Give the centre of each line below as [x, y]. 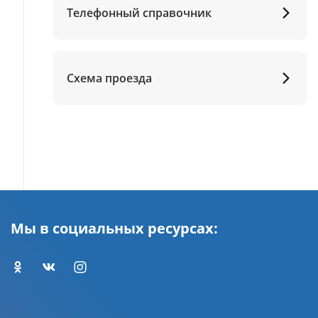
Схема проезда [109, 78]
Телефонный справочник [139, 12]
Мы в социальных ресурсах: [114, 228]
